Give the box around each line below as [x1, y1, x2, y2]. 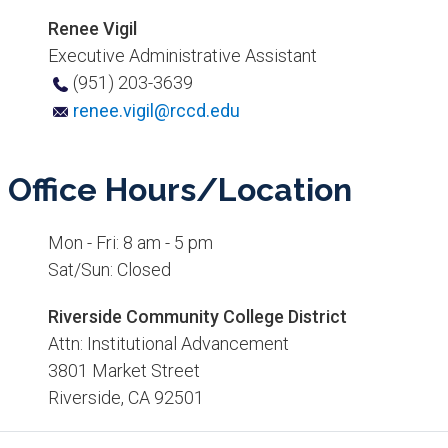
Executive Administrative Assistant [47, 44, 317, 66]
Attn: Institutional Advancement [47, 333, 289, 355]
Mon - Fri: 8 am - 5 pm [47, 232, 213, 254]
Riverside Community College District [47, 306, 347, 328]
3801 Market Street [47, 360, 200, 382]
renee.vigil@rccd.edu [72, 99, 240, 121]
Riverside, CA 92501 [47, 387, 204, 409]
